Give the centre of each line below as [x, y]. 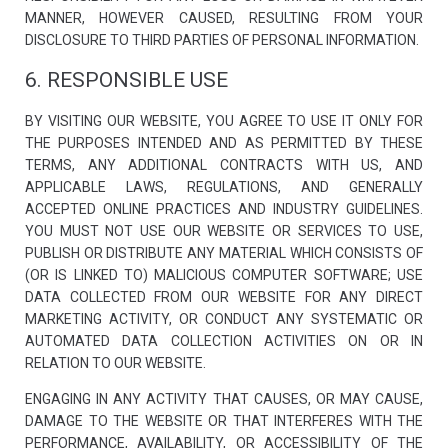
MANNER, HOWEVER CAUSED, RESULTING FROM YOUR [224, 18]
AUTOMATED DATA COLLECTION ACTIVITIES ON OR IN [224, 341]
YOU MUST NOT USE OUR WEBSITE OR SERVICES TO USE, [224, 231]
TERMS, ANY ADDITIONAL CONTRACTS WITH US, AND [224, 165]
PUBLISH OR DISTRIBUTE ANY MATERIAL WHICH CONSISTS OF [224, 253]
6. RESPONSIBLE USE [126, 80]
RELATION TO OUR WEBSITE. [115, 363]
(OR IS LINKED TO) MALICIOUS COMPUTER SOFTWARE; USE [224, 275]
